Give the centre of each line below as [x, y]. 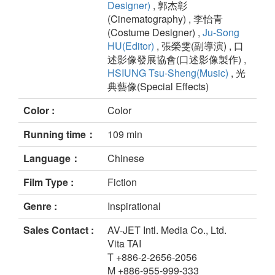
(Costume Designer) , [155, 33]
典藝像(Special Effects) [158, 87]
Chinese [126, 158]
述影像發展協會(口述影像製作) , [177, 60]
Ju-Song [221, 33]
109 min [125, 134]
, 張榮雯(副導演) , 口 [199, 46]
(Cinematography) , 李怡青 [165, 19]
